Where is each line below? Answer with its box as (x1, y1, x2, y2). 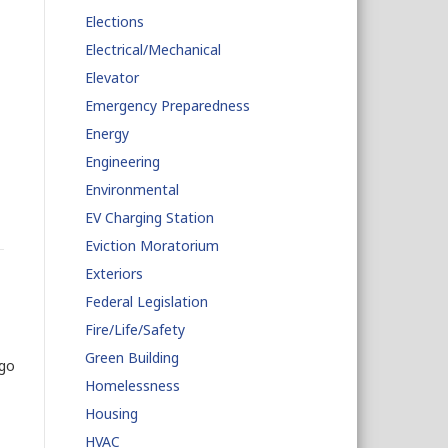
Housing (84, 404, 138, 423)
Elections (84, 12, 144, 31)
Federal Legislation (84, 292, 208, 311)
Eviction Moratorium (84, 236, 219, 255)
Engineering (84, 152, 160, 171)
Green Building (84, 348, 179, 367)
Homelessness (84, 376, 180, 395)
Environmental (84, 180, 179, 199)
